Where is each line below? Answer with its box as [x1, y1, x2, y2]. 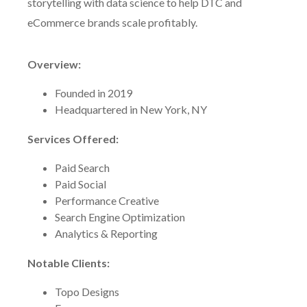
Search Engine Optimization [55, 210, 185, 223]
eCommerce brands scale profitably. [27, 16, 197, 29]
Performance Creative [55, 194, 159, 207]
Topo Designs [55, 285, 119, 298]
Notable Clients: [27, 256, 110, 269]
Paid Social [55, 177, 106, 191]
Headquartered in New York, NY [55, 103, 207, 116]
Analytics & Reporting [55, 227, 158, 240]
